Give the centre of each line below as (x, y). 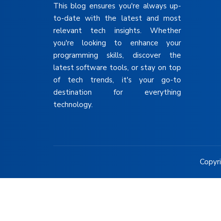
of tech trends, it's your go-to (117, 80)
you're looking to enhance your (117, 43)
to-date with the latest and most (117, 18)
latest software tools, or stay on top (117, 67)
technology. (73, 104)
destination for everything (117, 92)
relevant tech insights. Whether (117, 30)
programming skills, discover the (117, 55)
